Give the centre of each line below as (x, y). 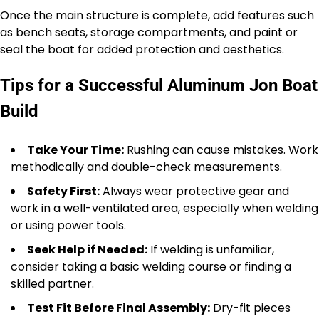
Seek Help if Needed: (87, 249)
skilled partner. (52, 283)
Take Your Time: (75, 150)
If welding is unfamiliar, (211, 249)
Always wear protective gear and (194, 191)
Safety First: (63, 191)
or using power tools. (68, 225)
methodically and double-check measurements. (146, 167)
